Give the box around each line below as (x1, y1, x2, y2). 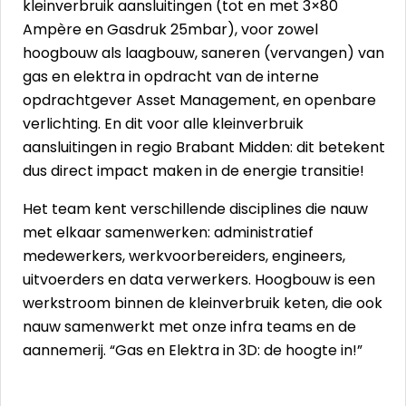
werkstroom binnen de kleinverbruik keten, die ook (23, 293, 382, 314)
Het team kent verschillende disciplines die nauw (23, 198, 368, 219)
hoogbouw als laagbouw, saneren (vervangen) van (23, 43, 384, 63)
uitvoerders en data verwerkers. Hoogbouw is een (23, 269, 375, 290)
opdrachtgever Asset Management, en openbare (23, 90, 376, 111)
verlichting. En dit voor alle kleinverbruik (23, 113, 304, 134)
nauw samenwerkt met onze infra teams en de (23, 316, 356, 337)
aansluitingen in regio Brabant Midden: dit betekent (23, 137, 385, 158)
